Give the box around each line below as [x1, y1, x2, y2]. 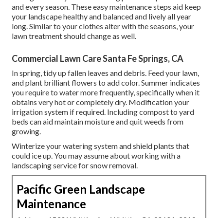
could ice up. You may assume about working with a [12, 151, 181, 161]
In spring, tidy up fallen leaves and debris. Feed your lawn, [12, 68, 199, 78]
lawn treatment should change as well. [12, 31, 136, 41]
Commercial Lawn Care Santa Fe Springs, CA [12, 53, 183, 64]
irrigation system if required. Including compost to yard [12, 107, 194, 117]
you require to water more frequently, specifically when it [12, 88, 200, 97]
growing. [12, 127, 41, 136]
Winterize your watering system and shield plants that [12, 141, 189, 151]
